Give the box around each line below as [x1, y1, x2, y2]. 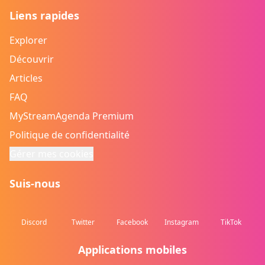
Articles [9, 72, 43, 85]
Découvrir [9, 53, 54, 66]
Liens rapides [9, 8, 79, 22]
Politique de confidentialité [9, 128, 130, 141]
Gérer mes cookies [9, 147, 93, 160]
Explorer [9, 34, 47, 47]
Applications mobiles [78, 243, 187, 257]
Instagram [164, 217, 199, 227]
